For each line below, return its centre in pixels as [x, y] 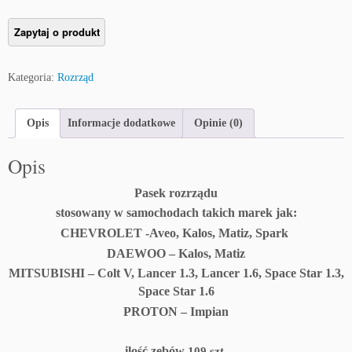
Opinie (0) [218, 123]
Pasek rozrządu [176, 192]
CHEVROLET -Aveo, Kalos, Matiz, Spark [176, 233]
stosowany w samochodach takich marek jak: [176, 213]
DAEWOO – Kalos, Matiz [176, 253]
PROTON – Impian [176, 311]
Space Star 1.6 [176, 291]
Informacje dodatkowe [121, 123]
